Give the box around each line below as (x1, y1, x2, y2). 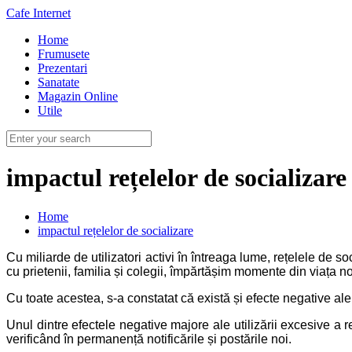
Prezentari (38, 61, 87, 75)
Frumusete (38, 47, 90, 60)
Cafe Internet (6, 6, 71, 20)
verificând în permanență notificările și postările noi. (6, 332, 291, 346)
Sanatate (38, 75, 79, 89)
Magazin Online (38, 90, 118, 103)
